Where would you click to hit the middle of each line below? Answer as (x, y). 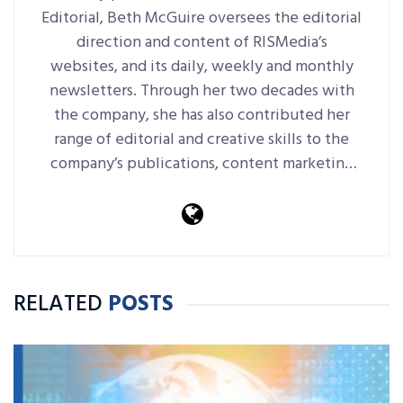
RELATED (58, 304)
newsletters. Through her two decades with (201, 91)
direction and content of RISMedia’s (201, 42)
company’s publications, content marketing (201, 164)
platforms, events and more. (201, 188)
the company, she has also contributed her (201, 115)
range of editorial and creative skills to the (201, 139)
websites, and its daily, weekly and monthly (201, 67)
